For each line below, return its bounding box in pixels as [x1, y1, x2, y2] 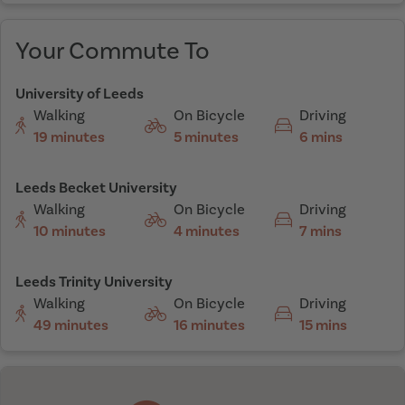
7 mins [298, 221, 342, 241]
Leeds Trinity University [15, 272, 173, 292]
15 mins [298, 316, 347, 335]
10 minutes [33, 221, 106, 241]
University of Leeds [15, 84, 144, 104]
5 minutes [174, 127, 240, 147]
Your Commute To [15, 35, 210, 68]
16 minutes [174, 316, 246, 335]
